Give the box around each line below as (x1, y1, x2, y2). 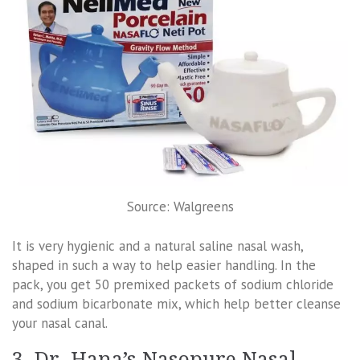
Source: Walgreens (126, 197, 234, 215)
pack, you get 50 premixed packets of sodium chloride (12, 276, 333, 294)
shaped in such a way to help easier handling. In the (12, 256, 316, 275)
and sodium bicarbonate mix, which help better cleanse (12, 295, 341, 313)
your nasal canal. (12, 314, 108, 333)
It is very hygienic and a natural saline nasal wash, (12, 237, 303, 256)
